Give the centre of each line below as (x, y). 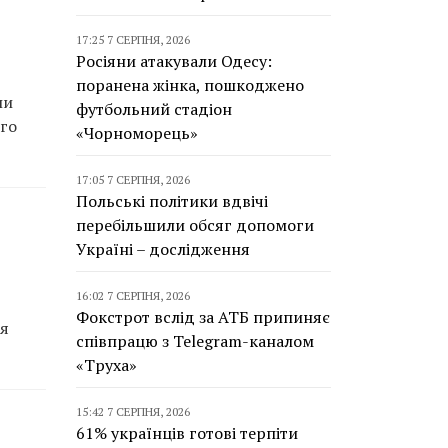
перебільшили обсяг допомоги (195, 225)
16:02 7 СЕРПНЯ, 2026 (133, 295)
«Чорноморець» (137, 133)
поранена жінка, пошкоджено (190, 85)
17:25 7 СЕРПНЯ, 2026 (133, 39)
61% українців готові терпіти (187, 433)
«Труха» (106, 365)
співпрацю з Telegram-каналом (195, 341)
